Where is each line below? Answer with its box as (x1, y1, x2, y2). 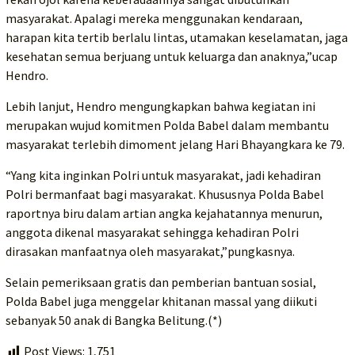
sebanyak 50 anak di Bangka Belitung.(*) (6, 312, 222, 328)
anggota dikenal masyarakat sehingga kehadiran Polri (6, 224, 299, 240)
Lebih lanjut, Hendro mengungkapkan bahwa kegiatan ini (6, 98, 315, 114)
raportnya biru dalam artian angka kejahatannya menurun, (6, 205, 323, 221)
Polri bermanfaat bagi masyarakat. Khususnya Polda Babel (6, 186, 324, 202)
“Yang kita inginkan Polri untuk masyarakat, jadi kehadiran (6, 167, 321, 183)
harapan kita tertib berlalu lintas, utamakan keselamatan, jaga (6, 29, 348, 45)
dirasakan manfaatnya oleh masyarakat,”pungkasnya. (6, 243, 295, 259)
